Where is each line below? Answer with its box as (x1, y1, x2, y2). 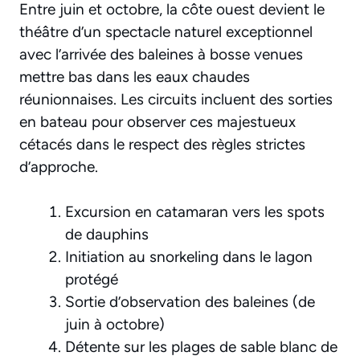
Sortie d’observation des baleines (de (65, 292, 315, 312)
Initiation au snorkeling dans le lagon (65, 247, 313, 267)
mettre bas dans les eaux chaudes (19, 67, 250, 86)
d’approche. (19, 157, 98, 176)
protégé (65, 270, 118, 289)
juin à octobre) (65, 315, 165, 334)
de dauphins (65, 225, 149, 244)
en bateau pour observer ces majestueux (19, 112, 296, 131)
